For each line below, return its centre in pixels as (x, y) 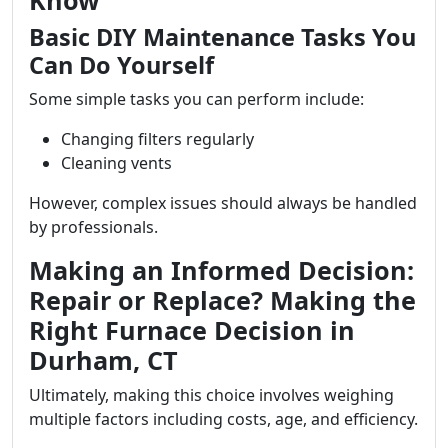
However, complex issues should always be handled (223, 203)
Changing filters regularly (157, 139)
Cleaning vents (116, 163)
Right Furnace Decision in (192, 330)
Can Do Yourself (121, 65)
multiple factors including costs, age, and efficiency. (223, 419)
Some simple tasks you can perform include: (196, 99)
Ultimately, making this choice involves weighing (211, 395)
